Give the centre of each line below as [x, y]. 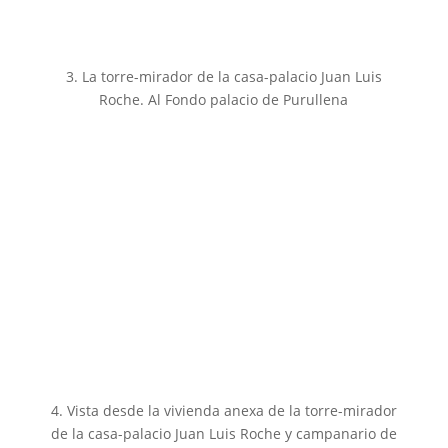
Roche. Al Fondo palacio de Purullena [224, 100]
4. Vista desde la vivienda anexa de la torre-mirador [223, 411]
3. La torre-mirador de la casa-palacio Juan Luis [223, 77]
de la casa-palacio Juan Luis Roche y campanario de [223, 434]
